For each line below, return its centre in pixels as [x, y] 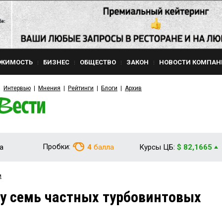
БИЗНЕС [56, 62]
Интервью [17, 88]
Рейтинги [81, 88]
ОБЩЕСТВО [98, 62]
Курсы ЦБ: [157, 147]
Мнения [49, 88]
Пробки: [56, 147]
